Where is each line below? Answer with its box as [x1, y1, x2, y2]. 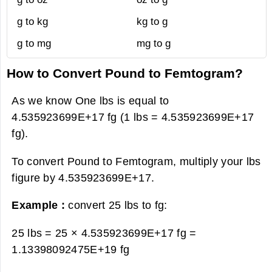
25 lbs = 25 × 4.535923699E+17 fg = [12, 226, 197, 239]
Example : [12, 199, 69, 212]
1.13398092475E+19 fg [12, 242, 130, 256]
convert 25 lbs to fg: [68, 199, 168, 212]
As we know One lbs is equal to [12, 94, 169, 107]
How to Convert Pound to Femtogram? [7, 66, 243, 81]
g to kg [17, 16, 48, 28]
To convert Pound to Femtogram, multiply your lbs [12, 154, 261, 168]
